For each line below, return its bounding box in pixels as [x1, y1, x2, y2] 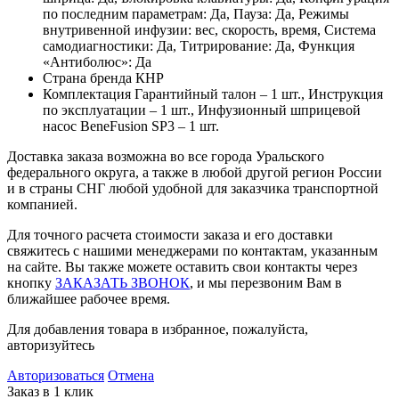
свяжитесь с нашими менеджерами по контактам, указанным [7, 242, 378, 258]
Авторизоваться [7, 367, 104, 383]
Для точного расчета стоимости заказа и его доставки [7, 226, 333, 242]
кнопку [7, 274, 55, 290]
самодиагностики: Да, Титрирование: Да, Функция [43, 37, 354, 53]
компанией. [7, 196, 77, 212]
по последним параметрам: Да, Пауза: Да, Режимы [43, 5, 349, 21]
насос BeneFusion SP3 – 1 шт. [43, 118, 219, 134]
